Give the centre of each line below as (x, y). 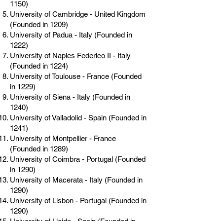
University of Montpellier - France (63, 138)
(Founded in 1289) (39, 149)
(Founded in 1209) (39, 24)
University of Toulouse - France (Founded (76, 76)
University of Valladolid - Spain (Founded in (78, 118)
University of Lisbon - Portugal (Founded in (78, 201)
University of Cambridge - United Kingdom (78, 14)
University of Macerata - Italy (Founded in (76, 180)
